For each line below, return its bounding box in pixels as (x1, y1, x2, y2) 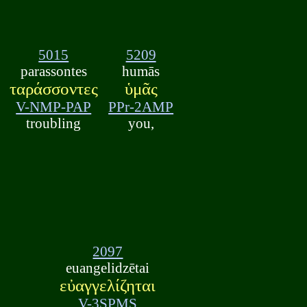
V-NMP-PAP (16, 98, 92, 114)
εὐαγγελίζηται (60, 276, 156, 295)
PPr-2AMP (108, 98, 174, 114)
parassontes (20, 62, 87, 79)
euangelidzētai (66, 260, 150, 276)
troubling (26, 114, 82, 131)
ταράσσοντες (9, 79, 98, 98)
